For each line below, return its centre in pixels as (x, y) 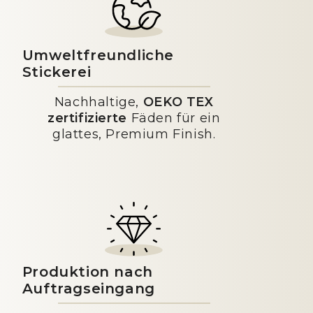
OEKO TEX (178, 102)
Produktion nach (87, 272)
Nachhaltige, (99, 102)
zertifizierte (87, 118)
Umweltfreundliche (98, 55)
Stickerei (57, 72)
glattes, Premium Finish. (134, 134)
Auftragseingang (88, 289)
